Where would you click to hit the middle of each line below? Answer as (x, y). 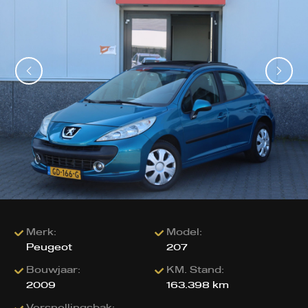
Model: (184, 233)
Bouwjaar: (54, 271)
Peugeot (49, 248)
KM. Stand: (195, 271)
